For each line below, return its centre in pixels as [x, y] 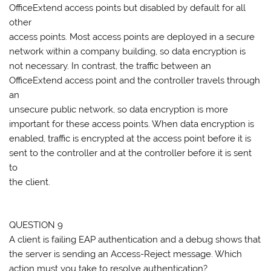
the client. [30, 182]
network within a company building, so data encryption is [128, 51]
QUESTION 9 [36, 225]
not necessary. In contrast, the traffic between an [110, 66]
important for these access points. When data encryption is [132, 124]
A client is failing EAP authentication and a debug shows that [135, 239]
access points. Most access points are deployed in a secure [132, 37]
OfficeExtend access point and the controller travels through [135, 80]
